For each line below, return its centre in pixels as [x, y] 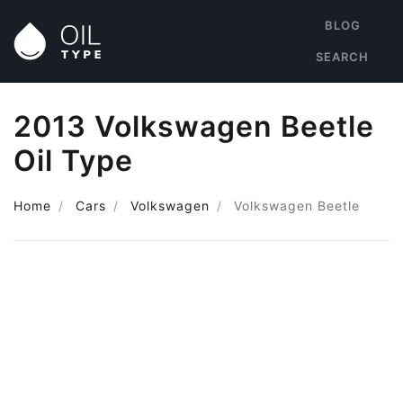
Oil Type [73, 161]
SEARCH [342, 57]
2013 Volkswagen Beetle [194, 126]
